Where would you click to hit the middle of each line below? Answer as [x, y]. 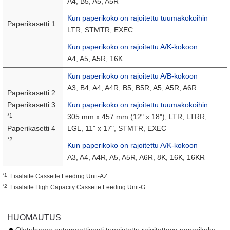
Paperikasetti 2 [31, 93]
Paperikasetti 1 [31, 24]
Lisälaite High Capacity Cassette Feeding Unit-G [78, 187]
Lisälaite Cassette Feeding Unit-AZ [59, 176]
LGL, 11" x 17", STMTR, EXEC [117, 128]
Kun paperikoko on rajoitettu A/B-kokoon [132, 76]
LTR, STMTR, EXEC [100, 30]
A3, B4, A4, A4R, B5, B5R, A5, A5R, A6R [132, 88]
